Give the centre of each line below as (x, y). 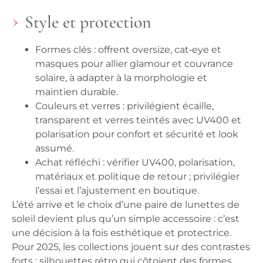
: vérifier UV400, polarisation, (168, 162)
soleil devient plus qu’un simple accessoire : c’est (126, 218)
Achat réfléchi (68, 162)
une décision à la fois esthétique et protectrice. (122, 232)
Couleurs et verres (78, 106)
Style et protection (88, 22)
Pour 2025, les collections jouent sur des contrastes (131, 247)
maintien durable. (77, 92)
